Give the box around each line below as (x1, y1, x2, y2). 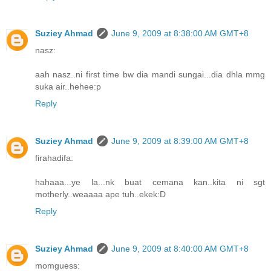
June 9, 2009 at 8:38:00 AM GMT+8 (111, 28, 249, 39)
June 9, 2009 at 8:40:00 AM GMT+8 (111, 244, 249, 254)
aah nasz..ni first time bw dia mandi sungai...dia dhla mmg (35, 70, 265, 80)
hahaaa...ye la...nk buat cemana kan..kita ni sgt (35, 177, 265, 188)
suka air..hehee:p (35, 82, 101, 92)
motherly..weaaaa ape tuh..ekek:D (35, 189, 166, 200)
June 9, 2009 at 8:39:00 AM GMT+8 (111, 136, 249, 146)
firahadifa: (35, 153, 73, 163)
